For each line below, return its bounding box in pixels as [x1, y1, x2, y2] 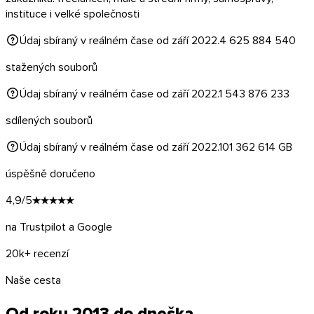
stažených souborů [6, 58, 97, 74]
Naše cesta [6, 271, 61, 287]
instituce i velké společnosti [6, 5, 139, 21]
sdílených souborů [6, 111, 93, 128]
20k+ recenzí [6, 245, 69, 261]
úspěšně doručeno [6, 165, 95, 181]
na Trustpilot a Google [6, 218, 112, 234]
